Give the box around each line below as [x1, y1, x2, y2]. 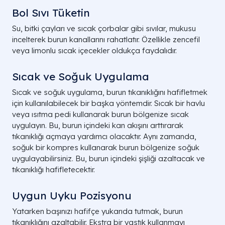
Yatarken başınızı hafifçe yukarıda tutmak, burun [12, 206, 183, 216]
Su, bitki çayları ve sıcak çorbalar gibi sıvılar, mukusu [12, 24, 196, 34]
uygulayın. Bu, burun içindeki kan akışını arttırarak [12, 121, 183, 131]
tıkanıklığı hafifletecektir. [12, 165, 95, 175]
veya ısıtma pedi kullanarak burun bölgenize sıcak [12, 109, 189, 120]
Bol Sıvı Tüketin [12, 6, 90, 20]
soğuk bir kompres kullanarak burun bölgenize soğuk [12, 143, 199, 153]
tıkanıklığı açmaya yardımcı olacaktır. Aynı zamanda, [12, 132, 196, 142]
